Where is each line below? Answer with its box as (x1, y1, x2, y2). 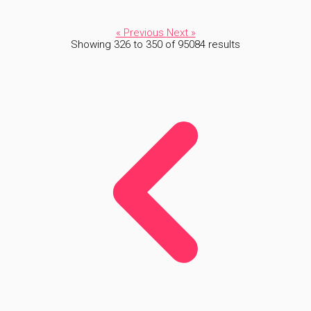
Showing (71, 38, 114, 51)
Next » (166, 26, 196, 39)
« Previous (115, 26, 167, 39)
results (205, 38, 240, 51)
